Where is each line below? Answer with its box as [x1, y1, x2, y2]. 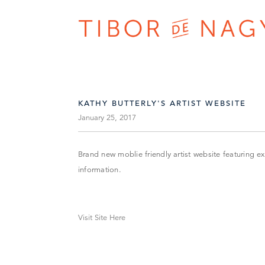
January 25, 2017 [78, 113, 136, 123]
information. [78, 165, 121, 175]
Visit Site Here [78, 213, 125, 223]
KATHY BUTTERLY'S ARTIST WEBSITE [78, 98, 246, 109]
